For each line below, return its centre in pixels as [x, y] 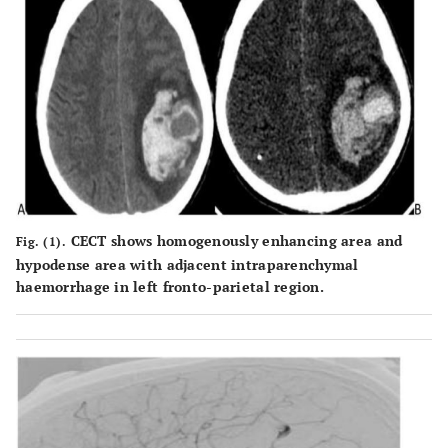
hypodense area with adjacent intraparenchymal [187, 264]
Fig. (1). [41, 241]
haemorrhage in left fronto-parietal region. [170, 286]
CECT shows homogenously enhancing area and [234, 240]
